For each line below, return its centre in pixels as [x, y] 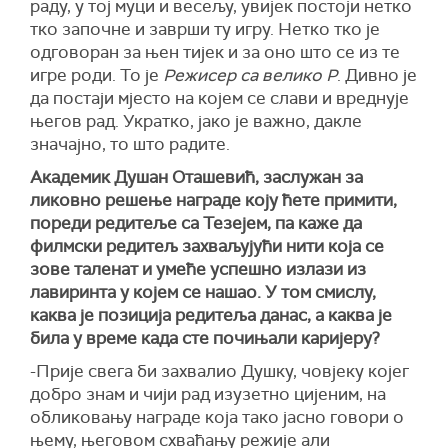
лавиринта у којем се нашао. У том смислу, [203, 292]
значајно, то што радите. [130, 144]
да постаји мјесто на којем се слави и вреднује [219, 98]
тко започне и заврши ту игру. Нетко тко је [205, 29]
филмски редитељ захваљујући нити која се [207, 246]
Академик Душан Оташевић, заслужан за [196, 177]
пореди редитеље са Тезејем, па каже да [196, 223]
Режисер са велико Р [250, 75]
